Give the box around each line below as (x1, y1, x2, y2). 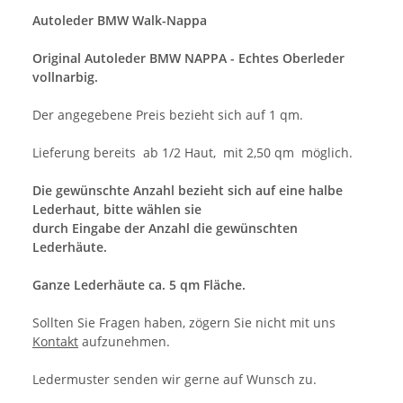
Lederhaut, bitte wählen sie (32, 200, 201, 218)
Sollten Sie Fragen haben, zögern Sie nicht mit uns (32, 313, 336, 331)
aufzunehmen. (78, 332, 170, 350)
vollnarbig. (32, 67, 98, 85)
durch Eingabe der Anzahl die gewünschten (32, 219, 298, 237)
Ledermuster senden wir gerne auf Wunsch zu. (32, 370, 317, 388)
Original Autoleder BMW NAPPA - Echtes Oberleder (32, 49, 345, 67)
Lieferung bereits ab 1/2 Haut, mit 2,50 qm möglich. (32, 143, 353, 161)
